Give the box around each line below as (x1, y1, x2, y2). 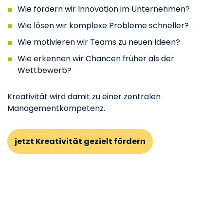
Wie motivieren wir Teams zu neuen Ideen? (17, 36, 180, 48)
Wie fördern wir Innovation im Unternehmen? (17, 3, 190, 15)
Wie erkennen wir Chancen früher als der (17, 53, 174, 64)
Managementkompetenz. (7, 102, 105, 114)
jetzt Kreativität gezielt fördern (15, 135, 145, 147)
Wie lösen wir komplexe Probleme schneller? (17, 19, 189, 31)
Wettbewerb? (17, 64, 72, 76)
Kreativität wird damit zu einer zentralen (7, 91, 161, 102)
